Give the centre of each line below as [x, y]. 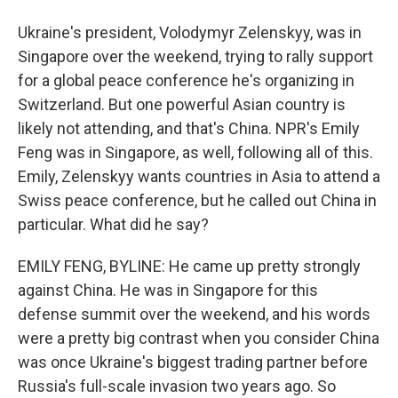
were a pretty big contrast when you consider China [199, 338]
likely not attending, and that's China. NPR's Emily [189, 128]
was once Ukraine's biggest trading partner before [193, 362]
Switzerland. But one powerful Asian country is [182, 104]
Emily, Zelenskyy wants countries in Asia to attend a [199, 176]
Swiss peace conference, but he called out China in [197, 200]
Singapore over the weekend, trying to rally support [195, 56]
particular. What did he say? [113, 224]
